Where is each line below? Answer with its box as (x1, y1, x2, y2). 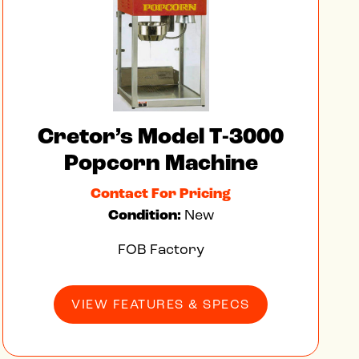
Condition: (107, 206, 184, 224)
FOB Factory (117, 240, 204, 258)
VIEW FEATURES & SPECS (71, 296, 250, 312)
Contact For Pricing (91, 184, 232, 203)
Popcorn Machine (63, 148, 258, 178)
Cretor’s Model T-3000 (38, 122, 284, 151)
